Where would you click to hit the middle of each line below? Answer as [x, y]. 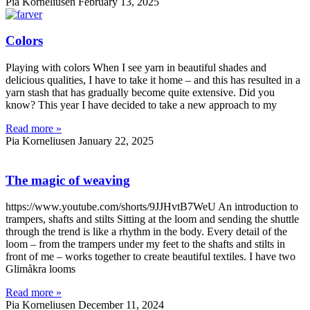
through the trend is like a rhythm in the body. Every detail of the [146, 232]
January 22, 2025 [116, 141]
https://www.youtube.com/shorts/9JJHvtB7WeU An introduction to [152, 207]
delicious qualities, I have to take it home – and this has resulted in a [153, 80]
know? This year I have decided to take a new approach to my [141, 105]
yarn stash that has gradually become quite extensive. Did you [140, 93]
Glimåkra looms [40, 269]
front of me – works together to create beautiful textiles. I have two [151, 257]
